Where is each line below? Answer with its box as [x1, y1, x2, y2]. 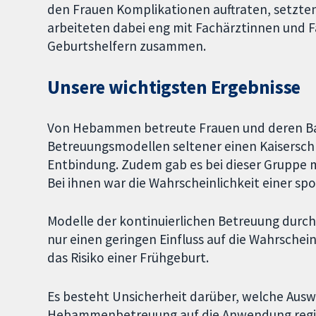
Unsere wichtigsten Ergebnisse [47, 75, 301, 99]
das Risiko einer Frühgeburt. [47, 249, 209, 267]
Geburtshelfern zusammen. [47, 37, 207, 54]
